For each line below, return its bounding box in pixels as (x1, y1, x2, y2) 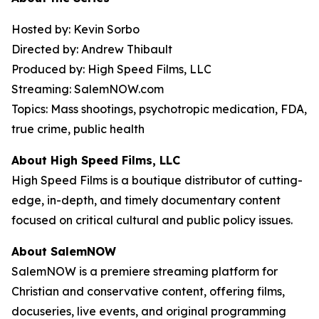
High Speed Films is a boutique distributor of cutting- (11, 173, 303, 187)
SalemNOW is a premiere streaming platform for (11, 264, 278, 278)
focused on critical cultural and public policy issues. (11, 213, 293, 227)
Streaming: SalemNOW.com (11, 82, 164, 96)
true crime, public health (11, 122, 145, 136)
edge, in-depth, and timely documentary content (11, 193, 281, 207)
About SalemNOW (11, 244, 116, 258)
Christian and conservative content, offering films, (11, 284, 285, 298)
